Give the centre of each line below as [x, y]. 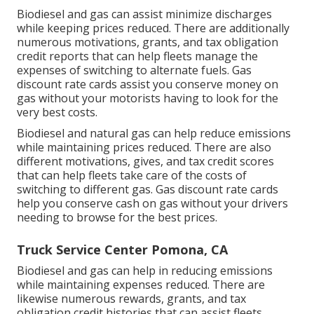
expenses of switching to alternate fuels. [124, 70]
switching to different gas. [86, 190]
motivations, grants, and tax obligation [176, 42]
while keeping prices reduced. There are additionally [153, 28]
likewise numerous [68, 299]
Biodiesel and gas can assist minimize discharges [144, 14]
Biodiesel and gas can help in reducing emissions [145, 271]
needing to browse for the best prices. [117, 218]
